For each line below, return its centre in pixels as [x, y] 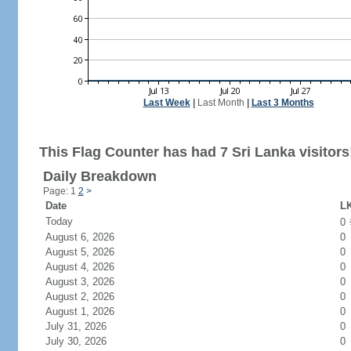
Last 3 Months [282, 103]
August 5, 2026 [89, 252]
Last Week [166, 103]
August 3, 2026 [89, 282]
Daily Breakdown [100, 176]
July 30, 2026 [85, 341]
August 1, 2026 [89, 311]
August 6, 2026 [89, 237]
